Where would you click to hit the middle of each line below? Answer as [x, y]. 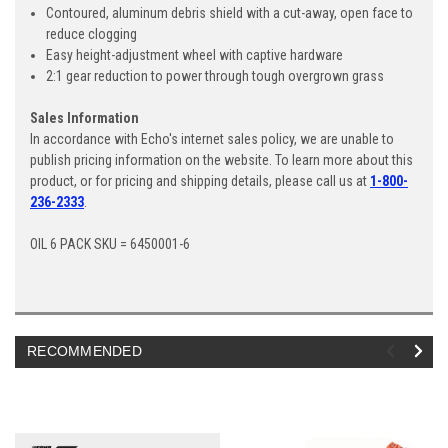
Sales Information [84, 117]
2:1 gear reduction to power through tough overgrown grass [215, 75]
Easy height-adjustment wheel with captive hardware [198, 54]
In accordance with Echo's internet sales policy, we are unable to [212, 138]
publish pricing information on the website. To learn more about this [221, 159]
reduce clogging [95, 33]
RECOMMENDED [84, 350]
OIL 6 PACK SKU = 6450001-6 [110, 243]
